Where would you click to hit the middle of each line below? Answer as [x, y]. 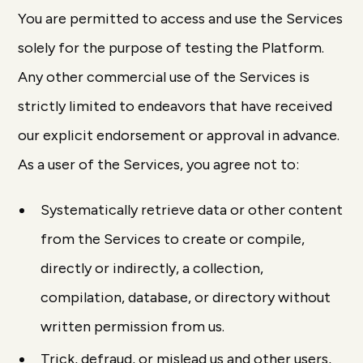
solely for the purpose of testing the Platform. [171, 48]
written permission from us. [133, 327]
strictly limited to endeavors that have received [175, 106]
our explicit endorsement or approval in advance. [179, 135]
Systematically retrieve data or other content [192, 210]
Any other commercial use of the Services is [164, 77]
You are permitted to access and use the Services [181, 19]
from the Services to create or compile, [173, 239]
